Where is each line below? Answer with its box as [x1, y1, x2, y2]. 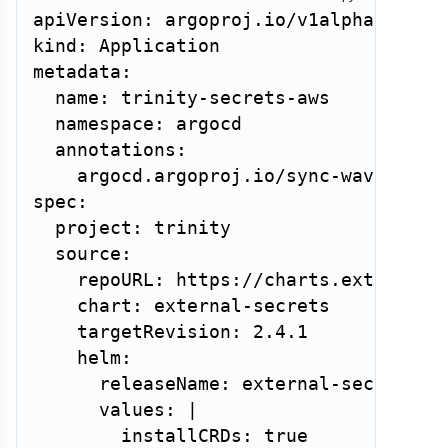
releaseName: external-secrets [33, 374, 418, 395]
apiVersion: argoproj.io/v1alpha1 [33, 10, 385, 31]
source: [33, 244, 132, 265]
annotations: [33, 140, 187, 161]
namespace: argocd [33, 114, 242, 135]
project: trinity [33, 218, 231, 239]
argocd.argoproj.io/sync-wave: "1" [33, 166, 440, 187]
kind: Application [33, 36, 220, 57]
